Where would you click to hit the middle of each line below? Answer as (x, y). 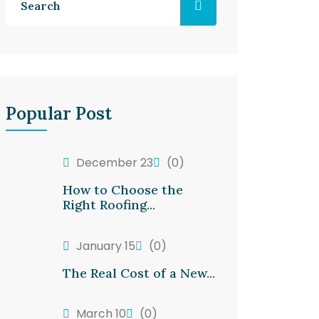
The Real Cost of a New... (139, 273)
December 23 (113, 163)
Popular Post (59, 114)
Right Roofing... (109, 205)
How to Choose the (123, 190)
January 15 (104, 246)
